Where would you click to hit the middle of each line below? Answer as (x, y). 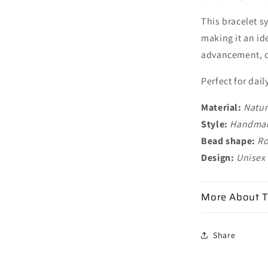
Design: (219, 158)
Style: (216, 124)
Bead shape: (228, 141)
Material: (223, 107)
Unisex (251, 158)
